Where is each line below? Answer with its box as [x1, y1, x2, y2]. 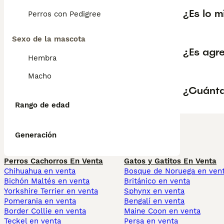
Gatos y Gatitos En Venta [124, 156, 216, 165]
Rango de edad [15, 100, 69, 109]
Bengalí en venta [124, 196, 184, 205]
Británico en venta [124, 176, 190, 185]
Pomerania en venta [4, 196, 76, 205]
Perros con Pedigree [28, 9, 101, 18]
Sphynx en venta [124, 186, 184, 195]
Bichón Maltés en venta [4, 176, 89, 185]
